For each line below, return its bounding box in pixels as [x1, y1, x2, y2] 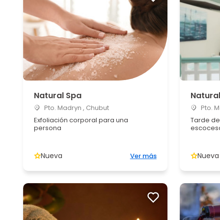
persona [34, 123, 61, 133]
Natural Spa [34, 90, 82, 101]
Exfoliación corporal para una [34, 115, 128, 125]
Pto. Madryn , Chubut [43, 103, 109, 112]
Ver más [130, 151, 157, 161]
